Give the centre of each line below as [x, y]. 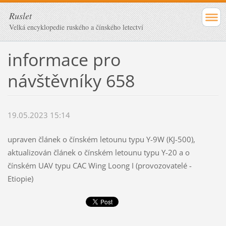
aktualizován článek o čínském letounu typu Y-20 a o [98, 153]
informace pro [64, 59]
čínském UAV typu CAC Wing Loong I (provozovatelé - [99, 166]
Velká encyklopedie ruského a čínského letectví [76, 27]
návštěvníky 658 [71, 80]
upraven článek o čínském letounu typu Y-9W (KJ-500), [101, 139]
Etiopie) [20, 179]
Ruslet [20, 16]
